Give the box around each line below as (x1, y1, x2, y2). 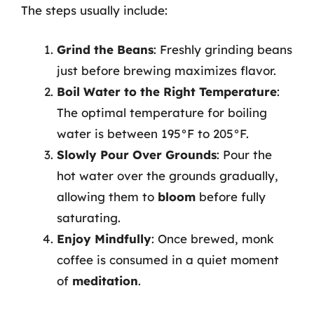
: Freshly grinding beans (153, 41, 292, 57)
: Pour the (217, 146, 272, 162)
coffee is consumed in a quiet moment (57, 252, 279, 267)
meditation (72, 273, 138, 288)
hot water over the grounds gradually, (57, 168, 278, 183)
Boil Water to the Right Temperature (57, 83, 277, 99)
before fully (196, 189, 266, 204)
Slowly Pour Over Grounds (57, 146, 217, 162)
